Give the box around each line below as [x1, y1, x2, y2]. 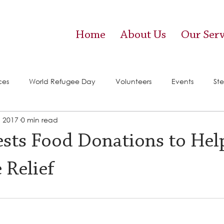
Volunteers [115, 76, 151, 86]
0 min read [21, 114, 58, 124]
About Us [120, 29, 166, 41]
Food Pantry [38, 116, 80, 126]
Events [171, 76, 193, 86]
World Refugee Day [29, 76, 95, 86]
